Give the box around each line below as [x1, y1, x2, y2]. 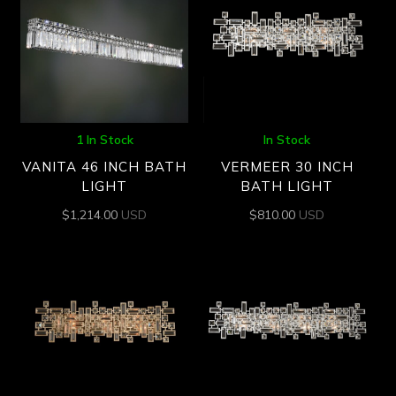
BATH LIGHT [240, 178, 334, 195]
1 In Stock [75, 131, 133, 148]
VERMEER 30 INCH [220, 158, 354, 176]
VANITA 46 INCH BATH [22, 158, 187, 176]
